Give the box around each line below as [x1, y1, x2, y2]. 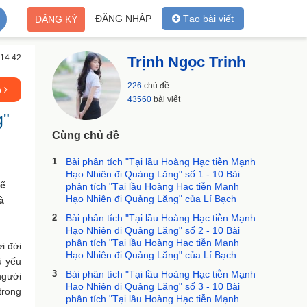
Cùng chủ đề [52, 130, 119, 141]
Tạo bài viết [180, 13, 234, 24]
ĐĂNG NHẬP [95, 13, 151, 24]
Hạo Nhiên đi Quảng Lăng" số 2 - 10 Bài [66, 225, 240, 236]
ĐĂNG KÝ [35, 14, 77, 25]
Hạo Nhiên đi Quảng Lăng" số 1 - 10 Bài [66, 169, 240, 180]
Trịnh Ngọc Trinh [127, 53, 245, 71]
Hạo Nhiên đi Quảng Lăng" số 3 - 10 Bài [66, 281, 240, 292]
